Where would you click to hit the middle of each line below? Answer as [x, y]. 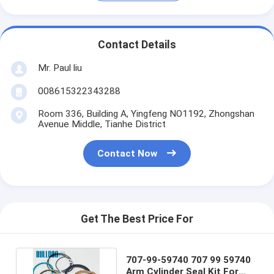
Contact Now [128, 154]
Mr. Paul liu [60, 68]
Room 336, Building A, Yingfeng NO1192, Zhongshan [146, 113]
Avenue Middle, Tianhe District [102, 124]
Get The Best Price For [137, 219]
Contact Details [137, 45]
